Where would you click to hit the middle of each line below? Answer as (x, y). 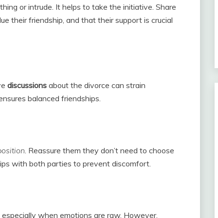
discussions (27, 85)
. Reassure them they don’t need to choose (100, 150)
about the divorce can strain (96, 85)
